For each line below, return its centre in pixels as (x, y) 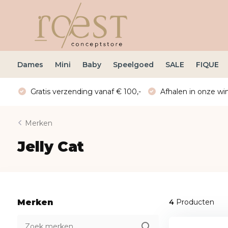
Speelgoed (133, 64)
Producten (194, 202)
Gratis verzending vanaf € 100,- (84, 92)
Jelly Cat (50, 147)
